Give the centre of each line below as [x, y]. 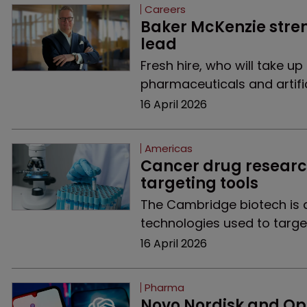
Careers [165, 9]
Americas [168, 148]
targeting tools [199, 183]
